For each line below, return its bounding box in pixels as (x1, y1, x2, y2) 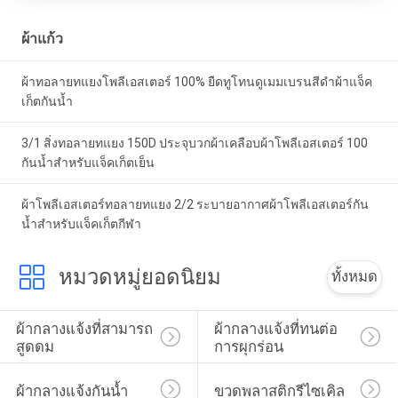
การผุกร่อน (213, 338, 283, 356)
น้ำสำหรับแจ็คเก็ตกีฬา (20, 216, 141, 231)
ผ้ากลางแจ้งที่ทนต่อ (213, 320, 338, 338)
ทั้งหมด (331, 267, 378, 285)
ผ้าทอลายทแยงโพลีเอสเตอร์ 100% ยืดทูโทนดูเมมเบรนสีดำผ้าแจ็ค (20, 75, 372, 90)
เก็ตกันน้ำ (20, 94, 73, 109)
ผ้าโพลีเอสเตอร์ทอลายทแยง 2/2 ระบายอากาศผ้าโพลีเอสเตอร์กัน (20, 196, 369, 211)
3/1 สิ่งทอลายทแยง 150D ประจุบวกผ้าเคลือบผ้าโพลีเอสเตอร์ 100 (20, 135, 368, 150)
